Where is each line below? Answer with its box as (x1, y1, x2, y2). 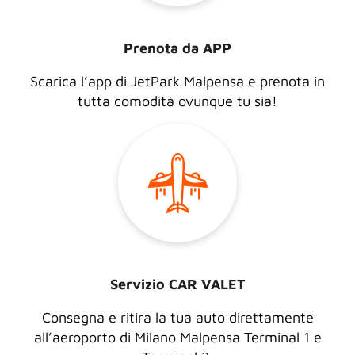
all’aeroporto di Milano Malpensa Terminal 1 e (33, 329, 322, 345)
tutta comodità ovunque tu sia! (78, 93, 277, 109)
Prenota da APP (124, 40, 231, 56)
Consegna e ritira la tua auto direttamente (41, 309, 314, 326)
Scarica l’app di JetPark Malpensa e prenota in (30, 73, 325, 90)
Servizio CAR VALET (109, 276, 246, 292)
